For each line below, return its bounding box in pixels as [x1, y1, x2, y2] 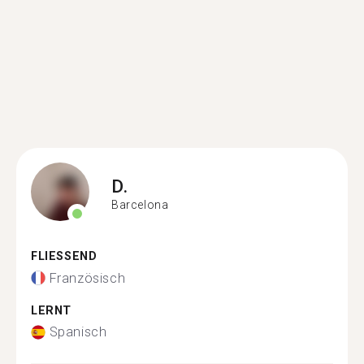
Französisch [49, 270, 126, 286]
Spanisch [49, 324, 107, 340]
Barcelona [111, 197, 169, 211]
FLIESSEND [31, 249, 89, 263]
